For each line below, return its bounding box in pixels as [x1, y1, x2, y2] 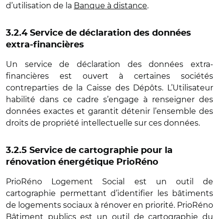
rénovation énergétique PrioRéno [6, 158, 161, 167]
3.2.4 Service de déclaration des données [6, 29, 191, 38]
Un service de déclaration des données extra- [6, 60, 213, 69]
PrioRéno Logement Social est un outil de [6, 177, 213, 186]
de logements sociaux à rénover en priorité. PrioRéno [6, 200, 213, 210]
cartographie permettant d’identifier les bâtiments [6, 189, 213, 198]
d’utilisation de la [6, 1, 74, 10]
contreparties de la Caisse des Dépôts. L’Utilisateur [6, 83, 213, 92]
